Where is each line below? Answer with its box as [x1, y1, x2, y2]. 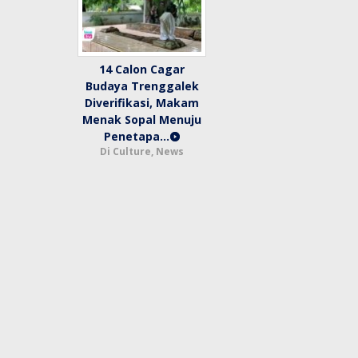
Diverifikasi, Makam [85, 95, 200, 111]
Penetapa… [103, 129, 169, 145]
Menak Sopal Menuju [82, 112, 202, 128]
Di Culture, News [100, 145, 185, 159]
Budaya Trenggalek [85, 78, 199, 94]
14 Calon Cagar [99, 62, 185, 78]
